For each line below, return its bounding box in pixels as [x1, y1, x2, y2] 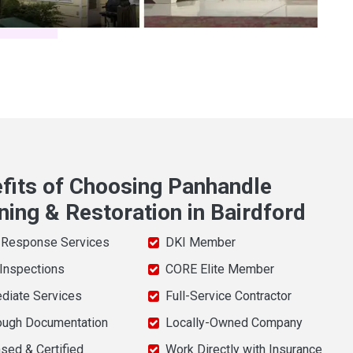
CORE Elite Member [165, 262, 274, 277]
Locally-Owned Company [165, 315, 303, 331]
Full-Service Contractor [165, 288, 292, 304]
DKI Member [165, 235, 236, 251]
